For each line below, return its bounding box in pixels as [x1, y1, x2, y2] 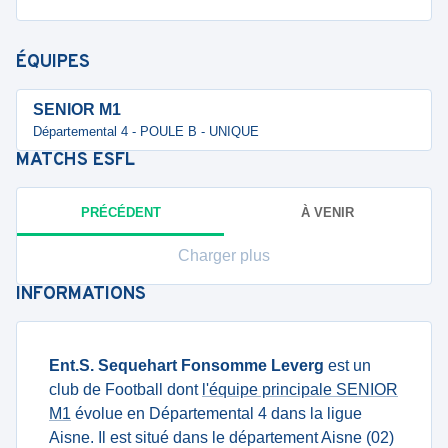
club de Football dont [49, 381, 202, 398]
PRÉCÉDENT [80, 204, 161, 220]
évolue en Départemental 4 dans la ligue [71, 405, 362, 422]
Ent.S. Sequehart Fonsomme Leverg [49, 357, 324, 374]
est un [324, 357, 371, 374]
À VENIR [301, 204, 354, 220]
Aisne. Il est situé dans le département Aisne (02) [49, 429, 394, 446]
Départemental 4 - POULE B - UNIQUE [33, 124, 259, 139]
